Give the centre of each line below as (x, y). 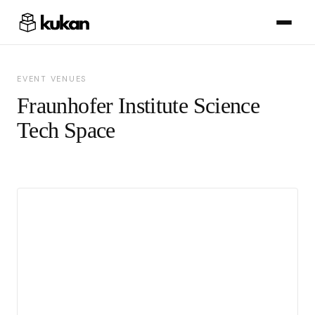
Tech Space (66, 130)
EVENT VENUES (52, 79)
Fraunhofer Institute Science (139, 105)
